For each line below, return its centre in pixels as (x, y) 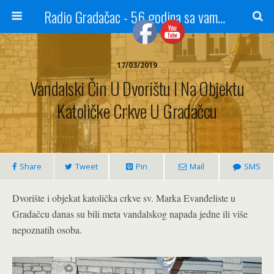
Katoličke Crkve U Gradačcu (137, 111)
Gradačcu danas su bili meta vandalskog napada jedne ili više (130, 214)
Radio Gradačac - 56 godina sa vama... (221, 17)
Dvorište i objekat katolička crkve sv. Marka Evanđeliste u (124, 198)
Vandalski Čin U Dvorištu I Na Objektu (137, 88)
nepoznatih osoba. (47, 230)
